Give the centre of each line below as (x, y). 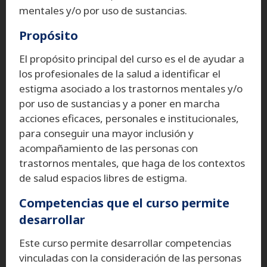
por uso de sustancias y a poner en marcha (119, 103)
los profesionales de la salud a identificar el (120, 73)
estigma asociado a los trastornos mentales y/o (131, 88)
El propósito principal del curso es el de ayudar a (132, 58)
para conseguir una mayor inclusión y (106, 133)
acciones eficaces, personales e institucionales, (129, 118)
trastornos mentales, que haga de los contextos (132, 163)
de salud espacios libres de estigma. (103, 178)
